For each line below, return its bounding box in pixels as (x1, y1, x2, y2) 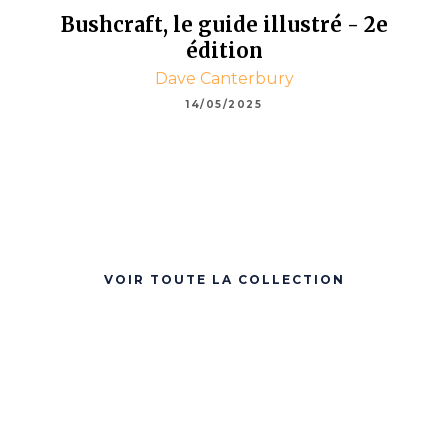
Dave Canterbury (154, 69, 294, 89)
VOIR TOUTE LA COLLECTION (103, 271, 345, 287)
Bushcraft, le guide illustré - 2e (60, 12, 388, 38)
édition (185, 38, 263, 64)
